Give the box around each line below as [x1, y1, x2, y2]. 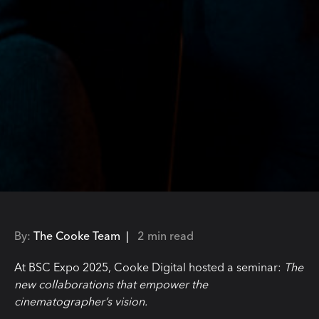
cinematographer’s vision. [14, 293, 147, 308]
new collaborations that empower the [14, 276, 208, 291]
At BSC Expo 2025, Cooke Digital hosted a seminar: [14, 259, 284, 274]
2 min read [137, 228, 194, 243]
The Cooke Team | [31, 228, 137, 243]
